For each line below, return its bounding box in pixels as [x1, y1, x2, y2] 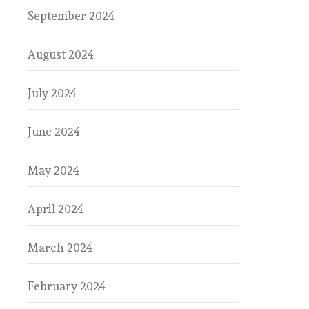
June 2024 [28, 125, 80, 139]
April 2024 [28, 202, 83, 216]
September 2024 [28, 9, 114, 23]
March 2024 [28, 241, 92, 255]
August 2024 [28, 48, 94, 61]
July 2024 [28, 86, 77, 100]
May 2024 [28, 163, 79, 177]
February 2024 [28, 279, 106, 293]
